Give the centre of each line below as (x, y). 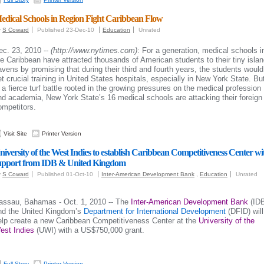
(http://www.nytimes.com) (94, 50)
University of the (227, 221)
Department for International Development (155, 211)
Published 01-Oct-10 (66, 174)
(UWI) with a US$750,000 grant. (89, 230)
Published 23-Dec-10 (67, 30)
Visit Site (15, 133)
